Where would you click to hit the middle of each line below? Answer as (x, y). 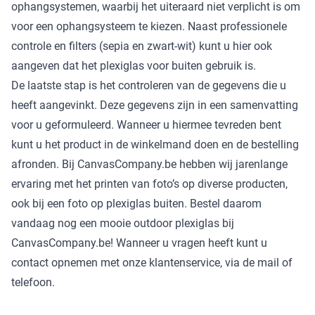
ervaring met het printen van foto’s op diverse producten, (149, 184)
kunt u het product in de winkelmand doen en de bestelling (155, 144)
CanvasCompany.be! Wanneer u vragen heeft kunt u (139, 243)
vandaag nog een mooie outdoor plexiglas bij (123, 223)
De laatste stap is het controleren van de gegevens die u (149, 85)
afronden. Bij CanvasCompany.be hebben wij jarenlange (149, 164)
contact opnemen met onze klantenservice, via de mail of (152, 262)
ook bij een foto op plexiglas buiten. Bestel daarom (136, 203)
